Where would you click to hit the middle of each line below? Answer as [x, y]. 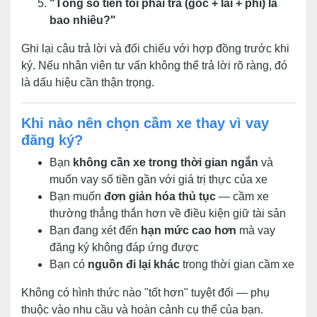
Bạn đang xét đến [95, 230]
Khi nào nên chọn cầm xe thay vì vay [145, 123]
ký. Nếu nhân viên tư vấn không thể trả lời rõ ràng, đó [154, 65]
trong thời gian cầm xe [237, 264]
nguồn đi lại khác [134, 264]
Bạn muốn [77, 196]
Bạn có [69, 264]
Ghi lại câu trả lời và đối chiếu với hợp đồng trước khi [155, 48]
